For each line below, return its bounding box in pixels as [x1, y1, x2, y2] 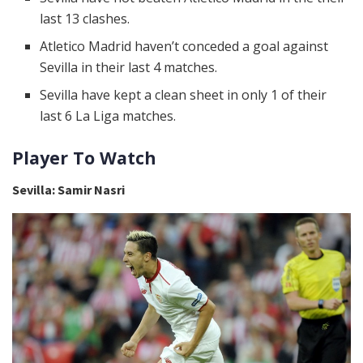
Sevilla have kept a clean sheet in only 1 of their [40, 86, 327, 105]
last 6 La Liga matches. [40, 107, 177, 126]
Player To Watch [12, 146, 156, 170]
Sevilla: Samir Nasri [12, 181, 125, 199]
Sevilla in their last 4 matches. [40, 58, 218, 77]
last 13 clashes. [40, 10, 130, 28]
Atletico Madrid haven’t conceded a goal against [40, 37, 329, 56]
